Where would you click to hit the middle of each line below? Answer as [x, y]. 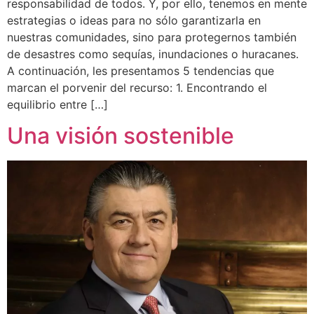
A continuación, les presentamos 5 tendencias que [141, 70]
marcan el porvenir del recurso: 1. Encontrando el [137, 87]
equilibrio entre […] [57, 104]
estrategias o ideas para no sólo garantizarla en [134, 20]
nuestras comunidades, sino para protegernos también [152, 37]
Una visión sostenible [121, 136]
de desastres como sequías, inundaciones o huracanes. [153, 54]
